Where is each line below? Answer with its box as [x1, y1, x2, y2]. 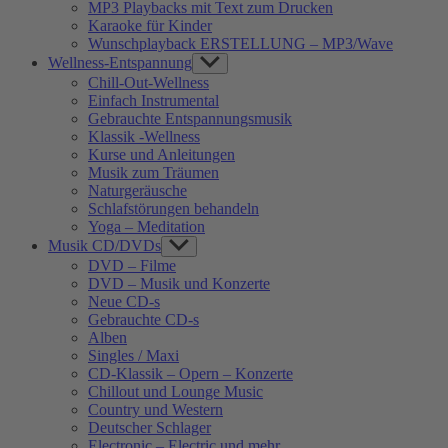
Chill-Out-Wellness [88, 73, 209, 91]
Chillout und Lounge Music [88, 382, 263, 400]
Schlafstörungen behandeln [88, 199, 259, 217]
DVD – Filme [88, 256, 176, 274]
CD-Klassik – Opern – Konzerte [88, 364, 293, 382]
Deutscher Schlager [88, 418, 211, 436]
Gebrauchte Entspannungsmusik [88, 109, 292, 127]
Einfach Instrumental [88, 91, 219, 109]
